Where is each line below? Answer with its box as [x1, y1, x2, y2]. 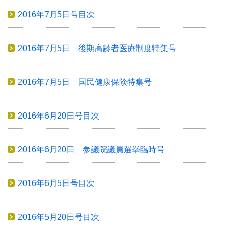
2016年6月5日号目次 [18, 178, 95, 188]
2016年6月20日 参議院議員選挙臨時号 [18, 145, 165, 154]
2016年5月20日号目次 [18, 212, 99, 221]
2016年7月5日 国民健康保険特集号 [18, 77, 152, 86]
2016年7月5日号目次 [18, 10, 95, 19]
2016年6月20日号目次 [18, 111, 99, 120]
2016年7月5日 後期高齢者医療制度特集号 [18, 43, 176, 53]
